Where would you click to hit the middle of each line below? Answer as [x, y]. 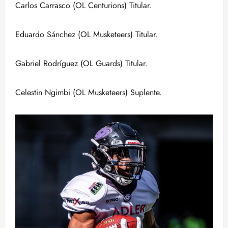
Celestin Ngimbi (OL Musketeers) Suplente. [89, 92]
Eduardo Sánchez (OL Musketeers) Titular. [87, 34]
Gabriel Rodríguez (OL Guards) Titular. [81, 63]
